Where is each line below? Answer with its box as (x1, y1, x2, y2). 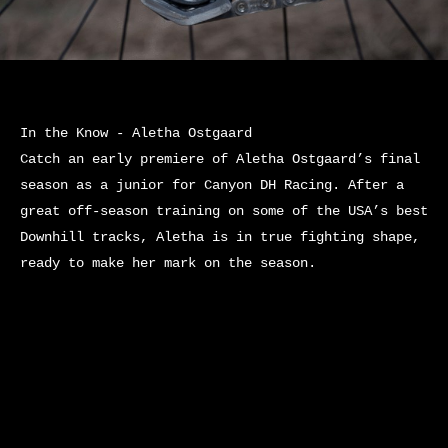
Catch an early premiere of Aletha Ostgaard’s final (20, 151, 420, 167)
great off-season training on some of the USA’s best (20, 203, 428, 219)
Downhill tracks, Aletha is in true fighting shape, (20, 229, 420, 245)
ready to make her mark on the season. (20, 255, 316, 271)
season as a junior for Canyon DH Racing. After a (20, 177, 404, 193)
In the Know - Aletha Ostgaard (20, 125, 252, 141)
